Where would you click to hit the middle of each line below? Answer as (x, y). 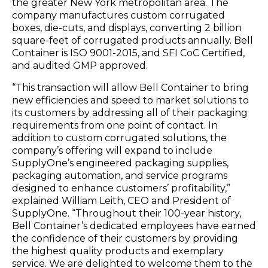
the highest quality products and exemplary (118, 251)
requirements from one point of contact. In (115, 125)
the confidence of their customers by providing (125, 238)
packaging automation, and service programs (120, 175)
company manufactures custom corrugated (118, 15)
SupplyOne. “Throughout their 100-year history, (127, 213)
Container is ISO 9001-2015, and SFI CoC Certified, (128, 53)
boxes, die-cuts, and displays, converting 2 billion (127, 28)
